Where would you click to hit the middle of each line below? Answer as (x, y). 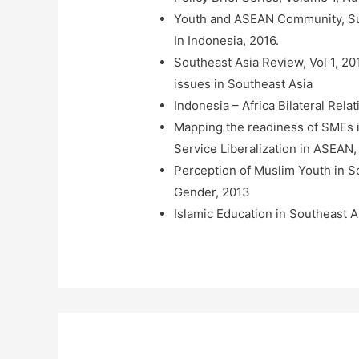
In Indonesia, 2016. (227, 40)
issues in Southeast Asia (244, 83)
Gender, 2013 (212, 192)
